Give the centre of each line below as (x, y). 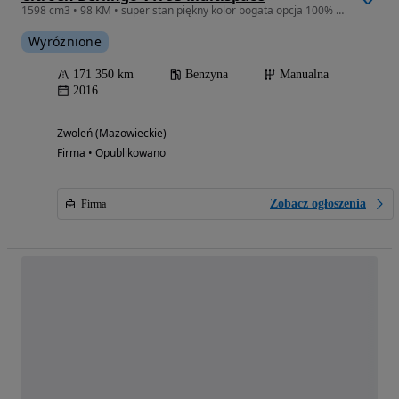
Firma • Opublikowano (111, 152)
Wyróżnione (65, 41)
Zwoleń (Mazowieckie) (112, 133)
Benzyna (207, 74)
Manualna (304, 74)
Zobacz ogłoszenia (318, 203)
